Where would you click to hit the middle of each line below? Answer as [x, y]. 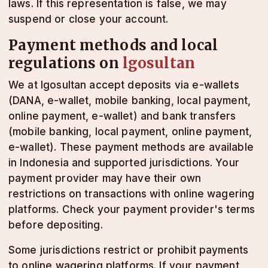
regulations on [66, 63]
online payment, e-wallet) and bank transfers [122, 116]
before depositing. [56, 225]
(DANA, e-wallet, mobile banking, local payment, [130, 100]
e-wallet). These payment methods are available [131, 147]
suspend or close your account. [89, 19]
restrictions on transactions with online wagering [132, 194]
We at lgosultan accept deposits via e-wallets [124, 85]
